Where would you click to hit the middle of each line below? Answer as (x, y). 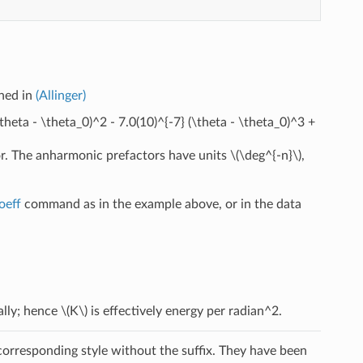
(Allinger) (60, 95)
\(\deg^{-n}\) (265, 155)
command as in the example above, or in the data (161, 204)
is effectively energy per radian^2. (184, 311)
